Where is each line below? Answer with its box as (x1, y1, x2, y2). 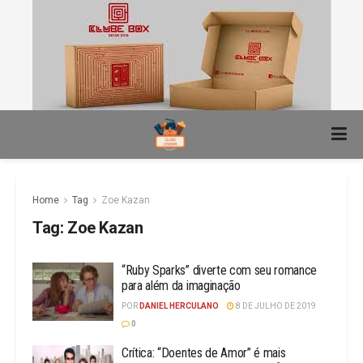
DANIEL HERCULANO (139, 301, 219, 310)
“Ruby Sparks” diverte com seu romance (122, 263, 318, 278)
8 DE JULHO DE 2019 (234, 301, 316, 310)
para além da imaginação (122, 278, 241, 293)
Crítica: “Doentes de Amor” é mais (122, 345, 286, 361)
